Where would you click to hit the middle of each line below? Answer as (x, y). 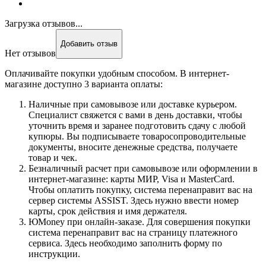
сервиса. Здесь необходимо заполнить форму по (125, 243)
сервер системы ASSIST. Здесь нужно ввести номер (134, 200)
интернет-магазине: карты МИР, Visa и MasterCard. (132, 179)
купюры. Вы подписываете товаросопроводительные (137, 136)
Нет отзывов (30, 53)
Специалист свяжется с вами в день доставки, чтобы (135, 115)
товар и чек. (53, 157)
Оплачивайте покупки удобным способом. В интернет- (117, 73)
